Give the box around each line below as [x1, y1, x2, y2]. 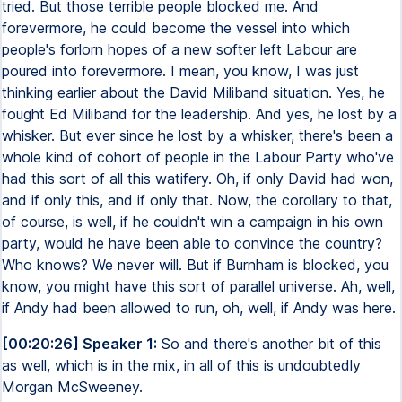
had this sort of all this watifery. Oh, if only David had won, [2, 170, 393, 188]
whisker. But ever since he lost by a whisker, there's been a [2, 127, 393, 144]
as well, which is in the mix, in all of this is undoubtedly [2, 356, 361, 374]
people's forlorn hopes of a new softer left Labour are [2, 40, 357, 58]
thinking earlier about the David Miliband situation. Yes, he [2, 83, 385, 101]
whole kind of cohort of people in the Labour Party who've [2, 148, 394, 166]
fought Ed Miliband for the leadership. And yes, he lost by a [2, 105, 397, 123]
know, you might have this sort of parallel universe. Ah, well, [2, 277, 395, 295]
